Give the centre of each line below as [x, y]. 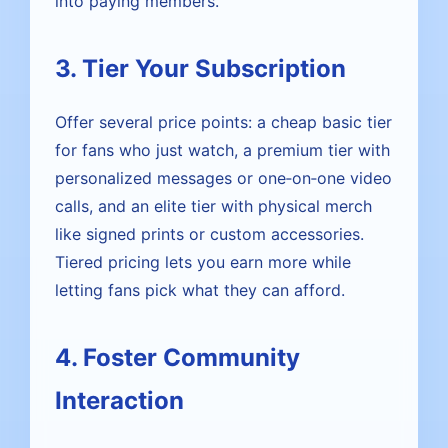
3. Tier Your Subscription [200, 68]
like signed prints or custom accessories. [209, 234]
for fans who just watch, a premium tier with [222, 150]
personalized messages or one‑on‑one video [223, 178]
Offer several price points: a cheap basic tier [223, 122]
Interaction [119, 400]
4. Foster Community [177, 357]
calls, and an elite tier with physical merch [213, 206]
